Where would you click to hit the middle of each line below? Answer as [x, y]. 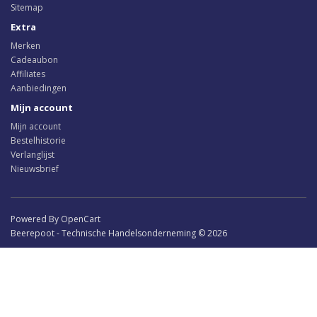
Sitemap [27, 7]
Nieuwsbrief [35, 169]
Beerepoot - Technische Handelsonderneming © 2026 [119, 233]
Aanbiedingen [39, 88]
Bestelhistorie [38, 140]
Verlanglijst [33, 155]
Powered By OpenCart [56, 219]
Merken [25, 46]
